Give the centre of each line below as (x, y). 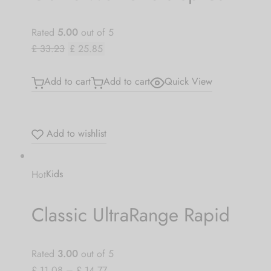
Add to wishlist (75, 133)
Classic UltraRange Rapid (130, 215)
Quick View (188, 82)
